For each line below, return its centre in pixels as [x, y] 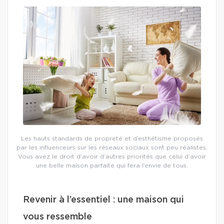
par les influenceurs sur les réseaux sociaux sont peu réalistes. [112, 148]
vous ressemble [57, 217]
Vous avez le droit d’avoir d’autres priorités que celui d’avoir [112, 157]
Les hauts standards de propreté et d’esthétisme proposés [112, 139]
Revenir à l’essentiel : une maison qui [103, 200]
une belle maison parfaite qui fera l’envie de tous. [112, 166]
